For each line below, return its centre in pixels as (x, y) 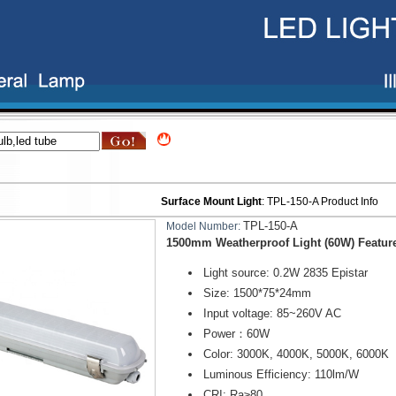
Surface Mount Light (211, 202)
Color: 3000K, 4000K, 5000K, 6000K (296, 354)
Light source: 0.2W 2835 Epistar (286, 273)
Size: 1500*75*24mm (257, 293)
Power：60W (236, 334)
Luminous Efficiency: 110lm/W (281, 375)
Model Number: (205, 226)
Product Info (348, 202)
